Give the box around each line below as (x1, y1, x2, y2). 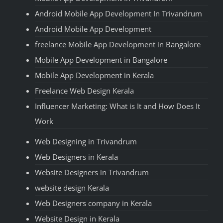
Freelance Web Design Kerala (35, 86, 134, 96)
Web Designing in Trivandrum (35, 136, 137, 147)
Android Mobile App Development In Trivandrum (35, 8, 202, 19)
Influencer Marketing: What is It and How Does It (35, 101, 200, 111)
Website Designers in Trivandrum (35, 167, 149, 178)
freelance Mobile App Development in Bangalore (35, 39, 201, 50)
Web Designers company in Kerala (35, 198, 152, 209)
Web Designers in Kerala (35, 152, 118, 162)
